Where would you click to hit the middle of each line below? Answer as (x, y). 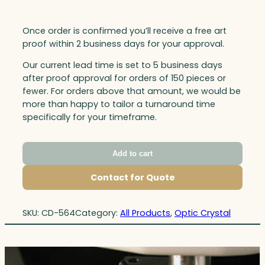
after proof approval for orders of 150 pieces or (124, 78)
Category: (98, 213)
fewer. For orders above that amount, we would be (132, 91)
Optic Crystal (203, 213)
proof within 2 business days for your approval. (123, 44)
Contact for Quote (132, 177)
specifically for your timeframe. (90, 117)
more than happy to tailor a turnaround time (119, 104)
